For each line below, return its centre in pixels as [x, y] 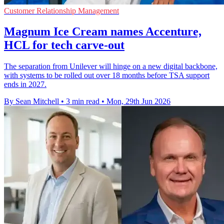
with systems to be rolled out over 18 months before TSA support [107, 75]
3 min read [83, 101]
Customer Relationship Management [61, 10]
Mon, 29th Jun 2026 [138, 101]
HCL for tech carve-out [64, 45]
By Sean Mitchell [31, 101]
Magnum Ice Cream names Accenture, [103, 32]
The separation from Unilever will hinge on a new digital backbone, [111, 66]
